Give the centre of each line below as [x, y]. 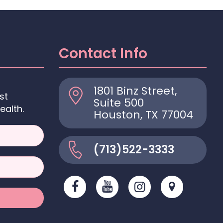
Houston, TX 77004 [143, 115]
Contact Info [103, 54]
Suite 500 [119, 103]
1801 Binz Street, [135, 91]
